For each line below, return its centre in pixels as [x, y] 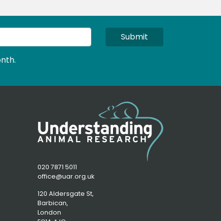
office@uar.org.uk [66, 177]
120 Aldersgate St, [66, 194]
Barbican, [54, 203]
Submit [135, 37]
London [49, 213]
